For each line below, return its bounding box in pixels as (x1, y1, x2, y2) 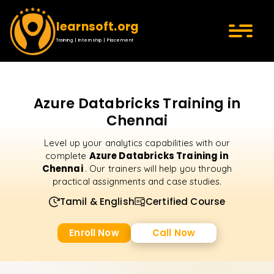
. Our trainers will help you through (84, 163, 232, 174)
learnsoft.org (56, 18, 139, 35)
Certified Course (145, 195, 226, 208)
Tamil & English (59, 195, 135, 208)
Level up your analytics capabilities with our (43, 137, 231, 149)
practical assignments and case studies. (52, 176, 222, 187)
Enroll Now (69, 226, 119, 239)
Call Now (152, 226, 196, 239)
